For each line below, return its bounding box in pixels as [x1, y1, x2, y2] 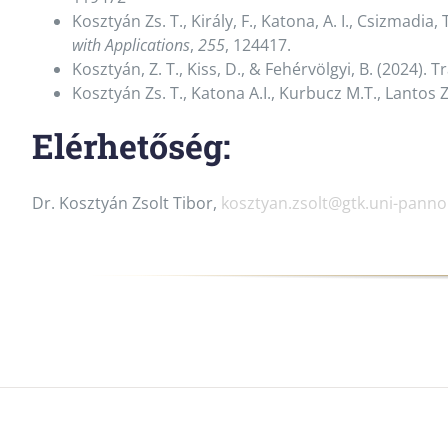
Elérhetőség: [31, 123, 231, 169]
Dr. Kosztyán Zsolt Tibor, [31, 191, 221, 214]
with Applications [71, 34, 190, 57]
